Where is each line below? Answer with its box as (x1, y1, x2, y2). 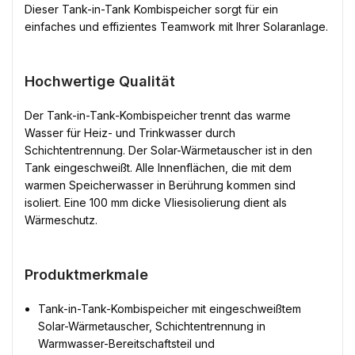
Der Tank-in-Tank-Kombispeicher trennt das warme (25, 109, 291, 122)
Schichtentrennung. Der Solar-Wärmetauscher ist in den (25, 143, 312, 157)
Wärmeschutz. (25, 213, 97, 227)
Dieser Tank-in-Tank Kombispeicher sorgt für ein (25, 2, 278, 16)
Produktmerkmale (25, 266, 148, 283)
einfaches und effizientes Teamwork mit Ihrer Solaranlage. (25, 20, 328, 33)
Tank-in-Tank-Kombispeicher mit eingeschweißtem (38, 302, 301, 315)
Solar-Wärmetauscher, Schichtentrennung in (38, 319, 265, 333)
